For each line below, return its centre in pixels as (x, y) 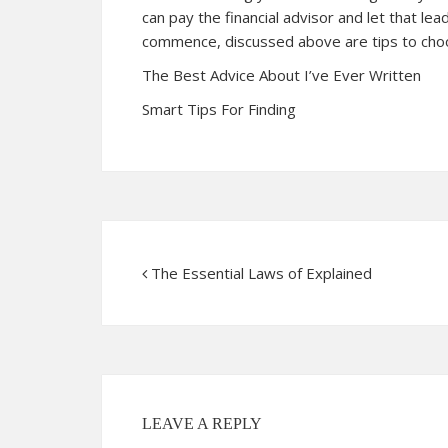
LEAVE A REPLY (202, 423)
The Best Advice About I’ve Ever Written (281, 75)
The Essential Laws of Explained (261, 273)
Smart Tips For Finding (219, 109)
